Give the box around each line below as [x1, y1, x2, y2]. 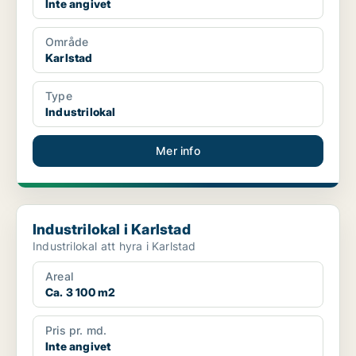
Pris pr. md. [45, 323, 107, 338]
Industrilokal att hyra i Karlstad [33, 239, 196, 253]
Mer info [156, 144, 200, 158]
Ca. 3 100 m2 [45, 285, 116, 300]
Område [45, 35, 89, 49]
